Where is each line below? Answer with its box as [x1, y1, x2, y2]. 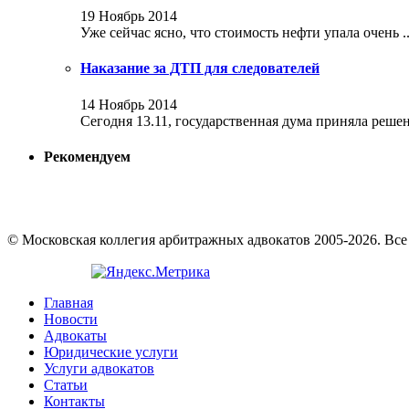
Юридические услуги [44, 344, 178, 361]
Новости [44, 311, 98, 328]
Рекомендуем [44, 148, 131, 164]
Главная [44, 295, 93, 311]
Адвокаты [44, 328, 107, 344]
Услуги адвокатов [44, 361, 154, 377]
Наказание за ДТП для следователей [80, 60, 320, 77]
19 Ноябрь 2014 [80, 8, 177, 25]
